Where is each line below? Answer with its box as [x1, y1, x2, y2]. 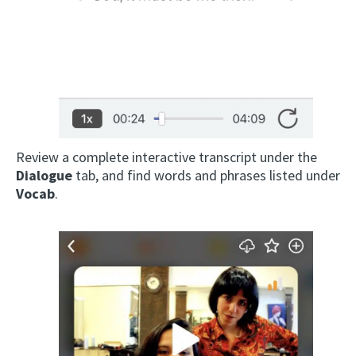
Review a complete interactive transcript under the [16, 148, 317, 167]
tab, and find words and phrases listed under [72, 166, 340, 185]
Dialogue [16, 166, 72, 185]
